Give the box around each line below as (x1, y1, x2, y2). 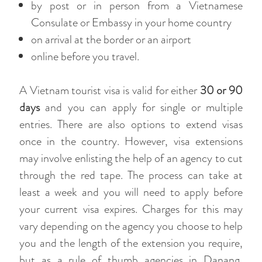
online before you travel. (31, 48, 139, 65)
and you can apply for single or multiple (40, 99, 243, 116)
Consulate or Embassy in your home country (31, 14, 232, 31)
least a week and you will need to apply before (19, 184, 243, 201)
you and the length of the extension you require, (19, 235, 243, 251)
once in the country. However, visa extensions (19, 133, 243, 150)
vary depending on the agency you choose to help (19, 218, 243, 235)
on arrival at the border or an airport (31, 31, 191, 48)
